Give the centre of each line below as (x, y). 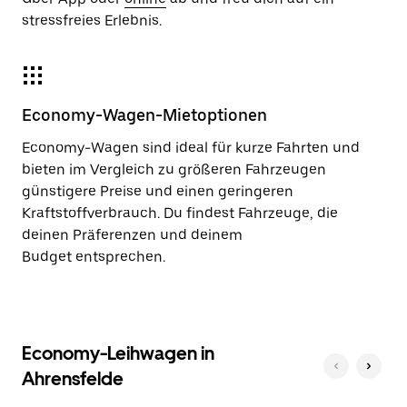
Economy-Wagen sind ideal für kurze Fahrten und (191, 148)
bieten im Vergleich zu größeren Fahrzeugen (174, 169)
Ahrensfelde (73, 379)
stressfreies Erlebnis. (92, 20)
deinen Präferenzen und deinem (132, 235)
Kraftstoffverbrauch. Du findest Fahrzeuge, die (180, 213)
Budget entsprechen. (94, 257)
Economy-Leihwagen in (118, 353)
